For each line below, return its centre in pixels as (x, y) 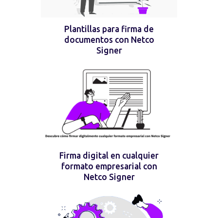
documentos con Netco (109, 39)
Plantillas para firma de (109, 29)
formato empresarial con (109, 166)
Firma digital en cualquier (109, 156)
